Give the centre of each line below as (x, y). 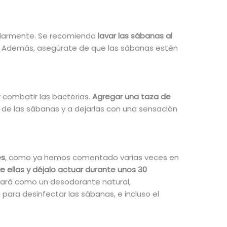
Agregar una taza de (131, 97)
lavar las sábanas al (134, 36)
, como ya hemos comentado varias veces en (92, 158)
